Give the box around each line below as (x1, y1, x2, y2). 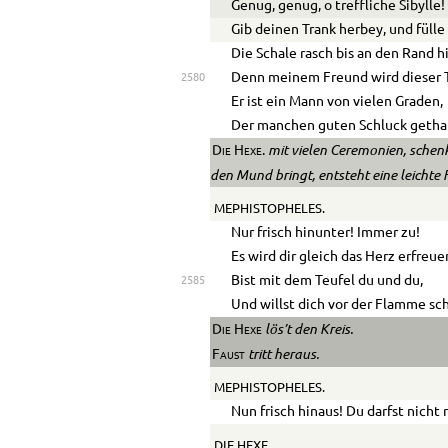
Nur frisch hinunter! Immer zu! (231, 225, 421, 240)
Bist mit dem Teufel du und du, (231, 273, 424, 288)
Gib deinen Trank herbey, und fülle (231, 22, 446, 37)
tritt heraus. (244, 345, 319, 362)
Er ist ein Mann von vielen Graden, (231, 94, 444, 109)
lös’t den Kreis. (261, 320, 353, 337)
